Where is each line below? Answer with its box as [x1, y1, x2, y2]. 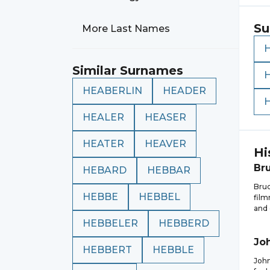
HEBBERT [83, 244, 132, 256]
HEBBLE [152, 244, 194, 256]
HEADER [163, 85, 206, 96]
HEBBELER [83, 218, 138, 229]
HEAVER [145, 138, 186, 149]
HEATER [83, 138, 124, 149]
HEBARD [83, 165, 127, 176]
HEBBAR [147, 165, 190, 176]
